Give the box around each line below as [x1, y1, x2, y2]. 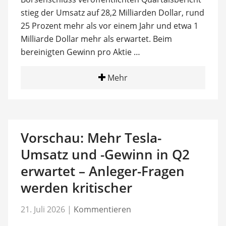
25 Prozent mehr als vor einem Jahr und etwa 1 [20, 20, 198, 31]
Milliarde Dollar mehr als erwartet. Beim [20, 33, 172, 44]
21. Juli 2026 [20, 203, 65, 215]
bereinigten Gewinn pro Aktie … [20, 46, 140, 58]
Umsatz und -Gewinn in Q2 [20, 145, 190, 163]
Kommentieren [73, 203, 131, 215]
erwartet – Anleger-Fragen [20, 162, 185, 180]
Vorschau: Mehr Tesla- [20, 129, 161, 147]
